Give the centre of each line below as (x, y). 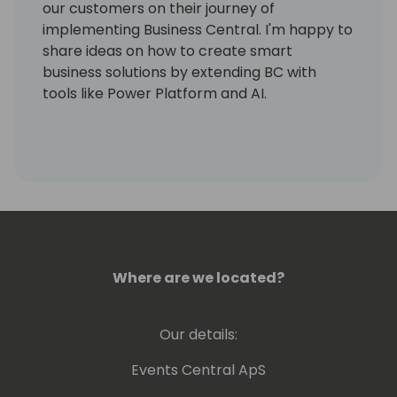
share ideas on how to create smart (167, 51)
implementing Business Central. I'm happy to (198, 30)
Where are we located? (198, 278)
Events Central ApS (198, 370)
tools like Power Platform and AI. (155, 94)
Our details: (198, 335)
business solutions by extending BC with (179, 73)
